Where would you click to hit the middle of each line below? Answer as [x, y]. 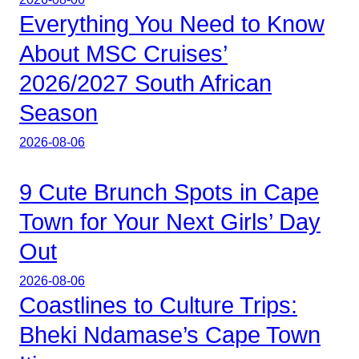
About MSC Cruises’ [123, 54]
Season [58, 113]
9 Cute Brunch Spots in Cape [169, 193]
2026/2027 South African [145, 84]
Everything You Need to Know [172, 24]
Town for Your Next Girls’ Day [170, 222]
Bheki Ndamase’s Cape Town [170, 335]
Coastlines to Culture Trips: [158, 306]
